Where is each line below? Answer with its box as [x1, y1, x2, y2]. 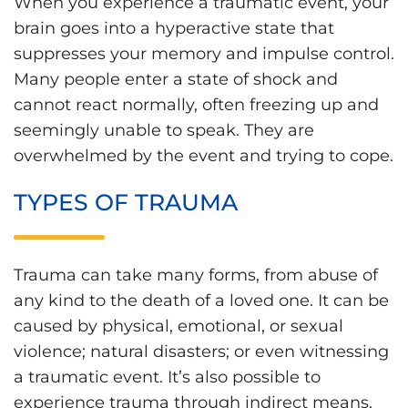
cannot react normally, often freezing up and [14, 95, 379, 116]
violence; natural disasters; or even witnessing [14, 341, 389, 362]
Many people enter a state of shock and [14, 69, 338, 90]
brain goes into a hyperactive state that [14, 18, 334, 39]
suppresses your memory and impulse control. [14, 44, 394, 65]
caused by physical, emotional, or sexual [14, 315, 343, 336]
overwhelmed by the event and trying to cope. [14, 146, 393, 167]
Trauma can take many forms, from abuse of [14, 264, 378, 285]
